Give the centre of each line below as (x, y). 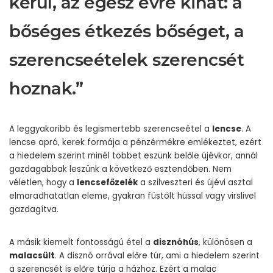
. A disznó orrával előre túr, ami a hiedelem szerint (157, 256)
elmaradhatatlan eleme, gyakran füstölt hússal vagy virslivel (133, 196)
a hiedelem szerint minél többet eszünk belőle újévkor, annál (133, 156)
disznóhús (176, 242)
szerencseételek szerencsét (126, 60)
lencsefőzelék (107, 183)
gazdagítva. (34, 209)
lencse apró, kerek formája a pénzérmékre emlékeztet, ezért (135, 142)
